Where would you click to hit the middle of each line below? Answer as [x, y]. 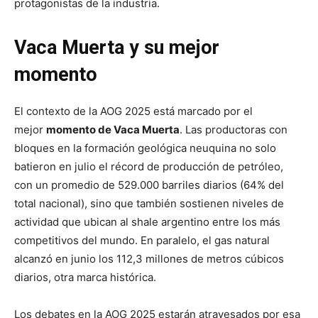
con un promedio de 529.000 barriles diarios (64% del [149, 185]
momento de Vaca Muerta [113, 129]
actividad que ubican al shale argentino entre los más [147, 221]
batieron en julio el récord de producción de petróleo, [149, 166]
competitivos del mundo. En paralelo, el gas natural [142, 240]
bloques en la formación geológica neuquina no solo [145, 148]
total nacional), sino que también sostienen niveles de [149, 203]
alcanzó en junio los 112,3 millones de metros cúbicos [149, 258]
